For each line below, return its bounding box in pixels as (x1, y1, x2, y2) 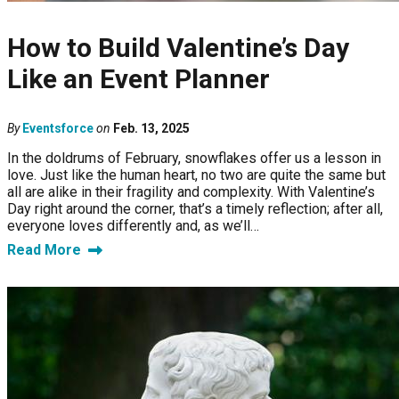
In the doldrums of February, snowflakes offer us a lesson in (7, 150, 381, 167)
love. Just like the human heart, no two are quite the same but (7, 167, 386, 184)
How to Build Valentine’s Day (7, 32, 349, 64)
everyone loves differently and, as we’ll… (7, 217, 259, 235)
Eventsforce (22, 121, 94, 136)
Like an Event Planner (7, 63, 270, 95)
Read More (7, 241, 81, 259)
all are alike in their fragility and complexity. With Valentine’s (7, 183, 375, 201)
